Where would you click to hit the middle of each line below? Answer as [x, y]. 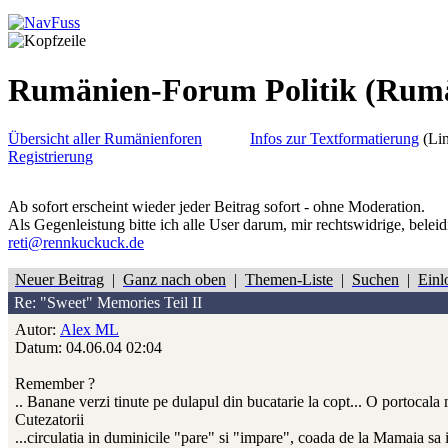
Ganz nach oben [174, 280]
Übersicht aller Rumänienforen [105, 139]
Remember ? [55, 384]
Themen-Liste [289, 280]
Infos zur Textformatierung [334, 139]
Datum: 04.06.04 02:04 [88, 348]
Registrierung [50, 157]
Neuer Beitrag [59, 280]
